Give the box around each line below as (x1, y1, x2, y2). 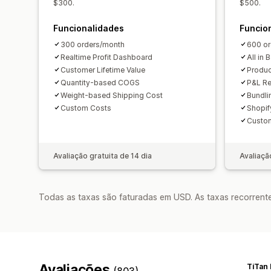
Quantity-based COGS (60, 77, 140, 87)
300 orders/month (60, 39, 125, 49)
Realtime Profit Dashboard (60, 52, 152, 62)
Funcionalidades (53, 22, 124, 33)
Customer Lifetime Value (60, 65, 145, 74)
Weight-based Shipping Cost (60, 90, 163, 100)
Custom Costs (60, 103, 111, 113)
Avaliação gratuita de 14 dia (53, 151, 152, 160)
